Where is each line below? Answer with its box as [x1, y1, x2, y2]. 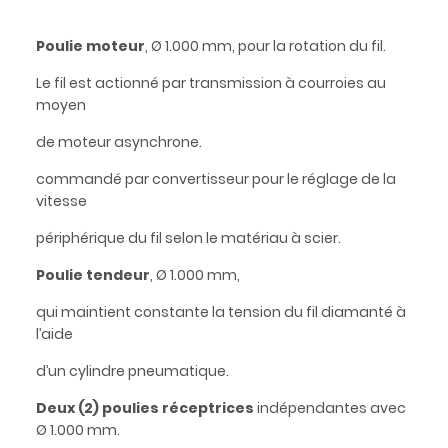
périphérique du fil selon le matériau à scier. [35, 227, 341, 248]
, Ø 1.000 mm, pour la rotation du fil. [144, 35, 386, 56]
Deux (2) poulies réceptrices [35, 397, 257, 418]
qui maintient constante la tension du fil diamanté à [35, 301, 406, 322]
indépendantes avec [256, 397, 406, 418]
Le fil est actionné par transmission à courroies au [35, 72, 386, 93]
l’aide [35, 323, 73, 344]
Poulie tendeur [35, 264, 150, 285]
